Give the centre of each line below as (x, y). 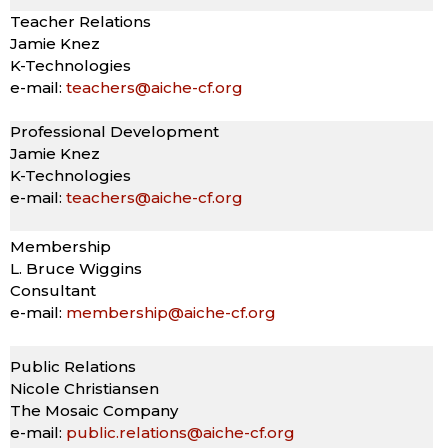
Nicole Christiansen (84, 388)
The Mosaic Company (94, 410)
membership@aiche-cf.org (171, 312)
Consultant (53, 290)
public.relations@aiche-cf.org (180, 432)
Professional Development (114, 131)
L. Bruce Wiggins (76, 268)
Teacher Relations (80, 21)
